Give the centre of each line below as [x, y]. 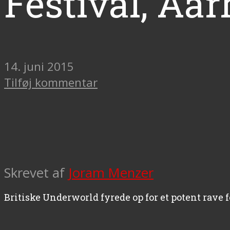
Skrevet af [36, 172]
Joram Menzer [111, 172]
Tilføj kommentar [51, 82]
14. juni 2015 [39, 66]
